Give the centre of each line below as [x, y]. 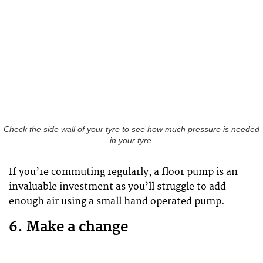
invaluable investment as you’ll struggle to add [117, 187]
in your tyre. [131, 141]
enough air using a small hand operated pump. [117, 202]
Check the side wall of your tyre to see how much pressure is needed [131, 130]
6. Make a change [68, 227]
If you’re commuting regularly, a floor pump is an [123, 172]
